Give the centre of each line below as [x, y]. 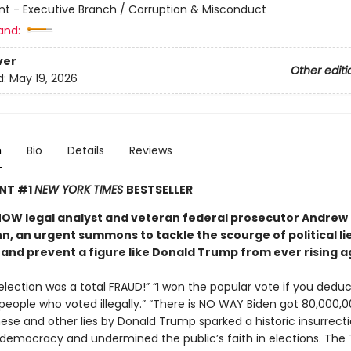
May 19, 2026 [43, 79]
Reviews [150, 150]
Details [85, 150]
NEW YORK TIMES [80, 190]
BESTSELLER [159, 190]
